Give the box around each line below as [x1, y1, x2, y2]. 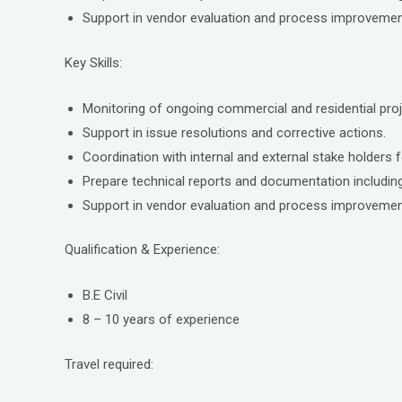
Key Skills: [65, 54, 122, 71]
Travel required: [65, 355, 157, 372]
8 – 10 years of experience [83, 311, 240, 328]
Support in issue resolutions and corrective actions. [83, 124, 386, 141]
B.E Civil [83, 287, 131, 303]
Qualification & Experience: [65, 241, 220, 258]
